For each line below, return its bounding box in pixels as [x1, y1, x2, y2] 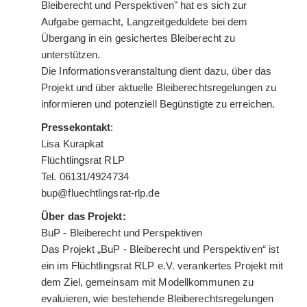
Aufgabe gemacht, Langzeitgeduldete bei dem [41, 15, 248, 27]
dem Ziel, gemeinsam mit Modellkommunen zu [41, 275, 254, 288]
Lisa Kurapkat [41, 137, 104, 149]
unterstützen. [41, 48, 101, 60]
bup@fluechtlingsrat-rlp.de [41, 186, 160, 199]
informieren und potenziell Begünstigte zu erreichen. [41, 97, 275, 110]
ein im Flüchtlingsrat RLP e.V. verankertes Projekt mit [41, 259, 284, 271]
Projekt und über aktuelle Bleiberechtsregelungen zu [41, 81, 277, 93]
